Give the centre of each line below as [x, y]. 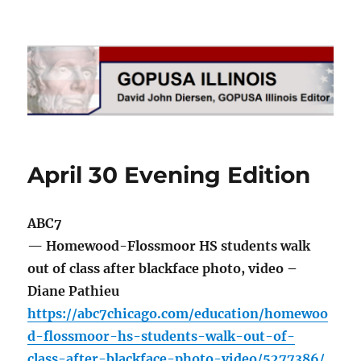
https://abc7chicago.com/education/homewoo [178, 314]
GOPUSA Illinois [105, 45]
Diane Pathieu [74, 291]
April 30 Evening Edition [169, 175]
